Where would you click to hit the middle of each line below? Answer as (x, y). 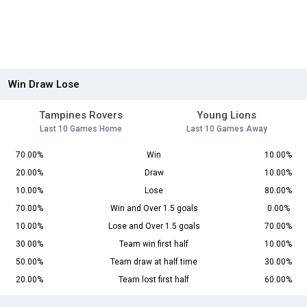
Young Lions (226, 115)
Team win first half (154, 244)
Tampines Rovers (81, 115)
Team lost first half (154, 280)
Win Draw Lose (44, 85)
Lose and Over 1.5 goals (154, 226)
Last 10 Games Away (226, 129)
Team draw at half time (154, 262)
